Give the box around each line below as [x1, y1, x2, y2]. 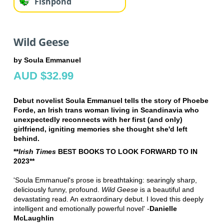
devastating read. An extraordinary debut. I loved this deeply [13, 194, 203, 203]
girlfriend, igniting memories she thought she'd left [13, 124, 187, 133]
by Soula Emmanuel [13, 55, 81, 64]
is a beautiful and [137, 185, 194, 193]
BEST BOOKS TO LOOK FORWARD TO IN [55, 147, 197, 155]
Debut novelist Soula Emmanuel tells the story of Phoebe [13, 96, 208, 104]
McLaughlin [13, 213, 54, 222]
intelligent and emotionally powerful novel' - [13, 204, 149, 212]
